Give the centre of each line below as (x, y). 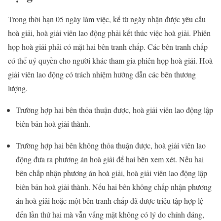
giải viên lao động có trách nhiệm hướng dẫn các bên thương (102, 74)
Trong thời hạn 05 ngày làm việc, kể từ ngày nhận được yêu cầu (107, 19)
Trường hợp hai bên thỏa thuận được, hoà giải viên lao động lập (114, 110)
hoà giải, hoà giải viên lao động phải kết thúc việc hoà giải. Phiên (109, 33)
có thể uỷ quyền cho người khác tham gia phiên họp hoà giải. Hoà (110, 61)
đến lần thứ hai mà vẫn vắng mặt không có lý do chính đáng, (110, 215)
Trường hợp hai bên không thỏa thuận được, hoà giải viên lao (111, 146)
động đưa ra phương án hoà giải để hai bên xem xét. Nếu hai (110, 159)
